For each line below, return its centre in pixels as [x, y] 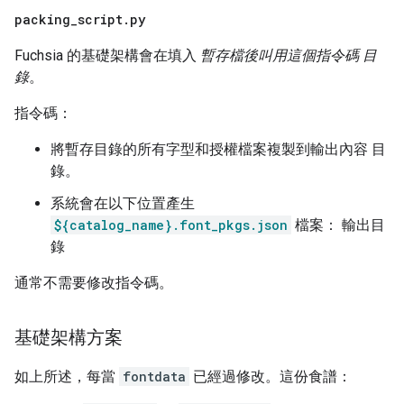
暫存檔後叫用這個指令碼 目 [289, 56]
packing [42, 20]
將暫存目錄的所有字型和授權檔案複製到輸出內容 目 [218, 150]
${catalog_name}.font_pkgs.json [171, 225]
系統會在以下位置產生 [123, 204]
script [100, 20]
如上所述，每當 [67, 377]
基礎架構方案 [69, 338]
